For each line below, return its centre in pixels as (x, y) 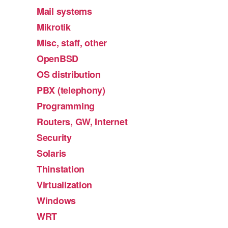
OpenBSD (58, 59)
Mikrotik (54, 27)
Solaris (52, 153)
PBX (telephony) (71, 90)
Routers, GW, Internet (82, 122)
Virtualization (65, 185)
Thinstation (61, 169)
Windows (56, 201)
